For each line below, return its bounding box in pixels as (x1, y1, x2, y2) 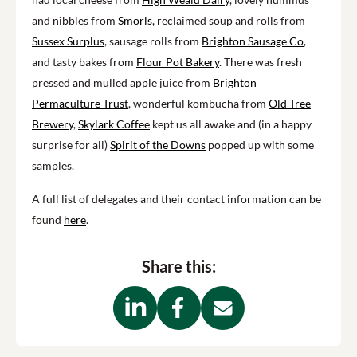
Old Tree (269, 96, 311, 110)
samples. (32, 159, 74, 172)
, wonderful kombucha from (128, 96, 269, 110)
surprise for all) (32, 138, 110, 151)
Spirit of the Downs (110, 138, 206, 151)
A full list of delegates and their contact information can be (32, 192, 321, 206)
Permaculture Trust (32, 96, 128, 110)
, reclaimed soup (152, 14, 235, 27)
